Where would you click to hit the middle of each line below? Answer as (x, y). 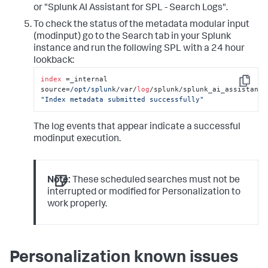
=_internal (85, 79)
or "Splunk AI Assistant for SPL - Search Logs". (131, 8)
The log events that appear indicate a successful (137, 128)
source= (56, 89)
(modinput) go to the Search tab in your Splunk (132, 37)
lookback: (54, 61)
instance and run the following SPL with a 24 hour (139, 49)
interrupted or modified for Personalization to (144, 193)
